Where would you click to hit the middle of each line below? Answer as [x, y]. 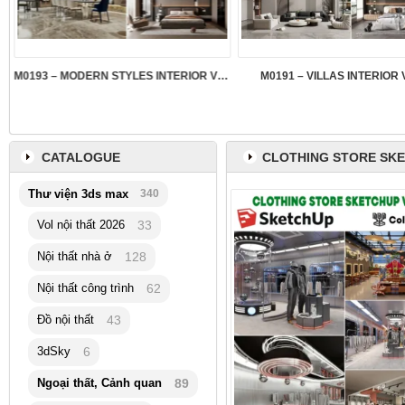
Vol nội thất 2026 [81, 225]
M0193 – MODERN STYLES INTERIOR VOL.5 [222, 76]
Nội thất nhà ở [75, 257]
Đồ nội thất [66, 320]
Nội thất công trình [85, 288]
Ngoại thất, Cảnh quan [99, 383]
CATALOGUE [81, 157]
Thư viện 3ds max [78, 194]
